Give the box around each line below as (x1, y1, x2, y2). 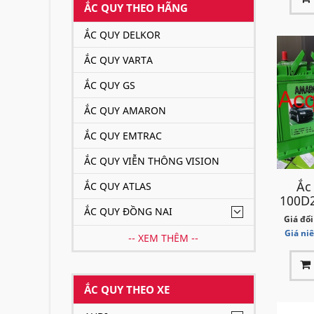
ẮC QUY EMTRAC (84, 129, 162, 142)
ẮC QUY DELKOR (84, 28, 161, 41)
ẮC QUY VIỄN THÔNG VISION (84, 154, 219, 168)
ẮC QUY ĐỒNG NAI (84, 205, 172, 218)
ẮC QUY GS (84, 78, 135, 92)
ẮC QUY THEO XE (84, 282, 170, 296)
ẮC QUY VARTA (84, 53, 153, 67)
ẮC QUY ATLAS (84, 179, 151, 193)
